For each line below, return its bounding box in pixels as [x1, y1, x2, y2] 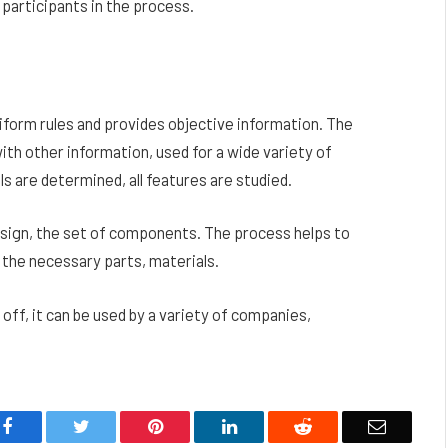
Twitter [88, 416, 141, 435]
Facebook [11, 416, 82, 435]
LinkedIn [235, 416, 302, 435]
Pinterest [161, 416, 225, 435]
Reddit [311, 416, 359, 435]
